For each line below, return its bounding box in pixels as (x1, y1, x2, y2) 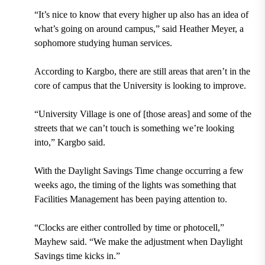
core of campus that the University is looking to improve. (34, 80, 246, 91)
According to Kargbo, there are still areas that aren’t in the (34, 66, 250, 76)
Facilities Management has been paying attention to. (34, 193, 227, 204)
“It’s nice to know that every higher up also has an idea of (34, 9, 248, 20)
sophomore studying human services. (34, 37, 172, 48)
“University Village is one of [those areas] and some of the (34, 108, 251, 119)
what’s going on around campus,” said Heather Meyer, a (34, 23, 244, 34)
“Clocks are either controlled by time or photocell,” (34, 222, 224, 232)
